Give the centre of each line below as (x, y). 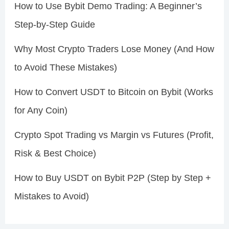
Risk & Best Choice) (55, 154)
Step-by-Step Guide (54, 25)
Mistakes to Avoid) (51, 197)
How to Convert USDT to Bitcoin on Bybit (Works (113, 92)
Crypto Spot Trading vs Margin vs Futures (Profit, (114, 135)
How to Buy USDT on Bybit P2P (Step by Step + (112, 178)
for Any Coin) (41, 111)
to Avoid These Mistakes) (65, 68)
